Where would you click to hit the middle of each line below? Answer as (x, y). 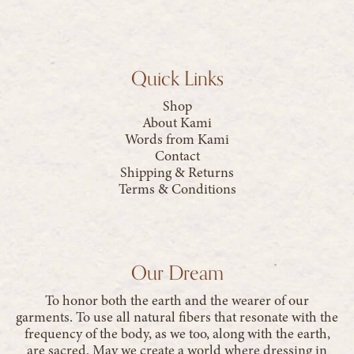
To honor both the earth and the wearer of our (177, 300)
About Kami (177, 122)
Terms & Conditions (177, 188)
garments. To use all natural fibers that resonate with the (177, 316)
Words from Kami (177, 139)
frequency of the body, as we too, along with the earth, (177, 333)
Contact (177, 155)
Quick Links (177, 78)
